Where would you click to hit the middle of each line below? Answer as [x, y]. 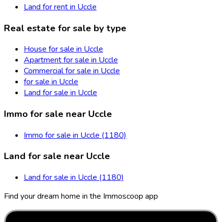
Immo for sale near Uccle [58, 114]
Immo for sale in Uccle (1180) [75, 135]
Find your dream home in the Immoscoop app [81, 196]
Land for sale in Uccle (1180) [74, 178]
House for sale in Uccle [63, 49]
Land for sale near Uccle [57, 156]
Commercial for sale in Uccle [72, 71]
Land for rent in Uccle [60, 7]
